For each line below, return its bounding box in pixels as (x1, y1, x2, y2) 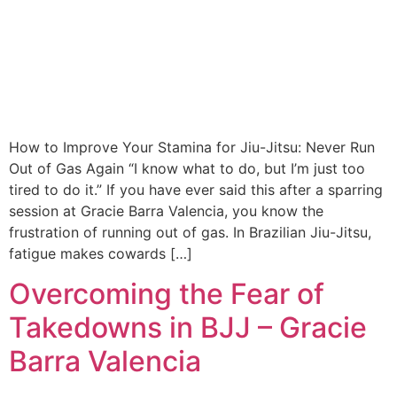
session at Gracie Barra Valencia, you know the (9, 202, 323, 221)
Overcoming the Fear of (9, 276, 324, 311)
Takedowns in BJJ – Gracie (9, 309, 367, 345)
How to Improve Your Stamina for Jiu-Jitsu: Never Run (9, 138, 375, 157)
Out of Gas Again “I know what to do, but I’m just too (9, 160, 365, 178)
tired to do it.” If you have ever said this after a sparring (9, 181, 383, 199)
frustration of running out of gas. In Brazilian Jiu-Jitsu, (9, 223, 371, 242)
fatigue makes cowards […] (9, 245, 192, 263)
